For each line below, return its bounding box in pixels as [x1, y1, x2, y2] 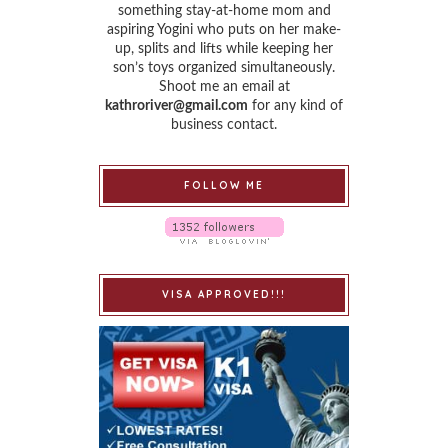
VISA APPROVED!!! [162, 287, 286, 301]
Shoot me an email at [158, 79, 290, 94]
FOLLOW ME [184, 178, 264, 192]
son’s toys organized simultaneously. [113, 60, 335, 75]
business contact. [171, 117, 277, 132]
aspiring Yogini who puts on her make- [107, 22, 341, 37]
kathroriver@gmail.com [105, 98, 248, 113]
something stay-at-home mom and [117, 3, 331, 18]
